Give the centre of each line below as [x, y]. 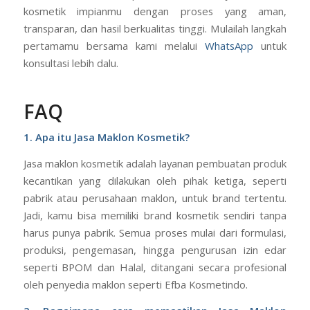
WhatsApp [229, 46]
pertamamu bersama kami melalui [114, 46]
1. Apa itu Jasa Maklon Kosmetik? [106, 137]
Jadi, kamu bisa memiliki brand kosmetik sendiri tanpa [155, 215]
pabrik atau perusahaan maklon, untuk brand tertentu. [155, 198]
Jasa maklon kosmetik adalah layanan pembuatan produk [155, 163]
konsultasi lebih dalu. [71, 63]
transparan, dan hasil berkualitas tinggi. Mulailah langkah [155, 29]
